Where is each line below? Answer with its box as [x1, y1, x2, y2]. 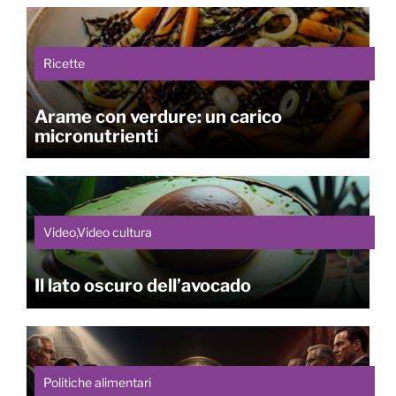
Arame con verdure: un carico [34, 105, 282, 127]
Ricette [42, 55, 85, 71]
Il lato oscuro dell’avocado [34, 275, 251, 297]
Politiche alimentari [42, 374, 151, 390]
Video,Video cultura [42, 225, 152, 240]
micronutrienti [34, 125, 158, 147]
